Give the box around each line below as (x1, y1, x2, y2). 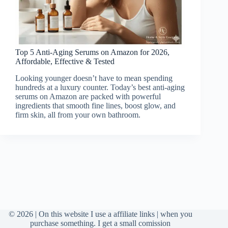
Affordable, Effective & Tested (15, 57, 115, 66)
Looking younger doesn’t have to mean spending (15, 74, 173, 83)
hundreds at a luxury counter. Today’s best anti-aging (15, 83, 185, 92)
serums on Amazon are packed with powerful (15, 92, 161, 101)
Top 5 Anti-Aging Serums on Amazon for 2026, (15, 48, 169, 57)
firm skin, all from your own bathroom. (15, 110, 140, 120)
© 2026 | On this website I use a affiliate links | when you (8, 210, 192, 218)
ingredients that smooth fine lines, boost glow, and (15, 101, 176, 110)
